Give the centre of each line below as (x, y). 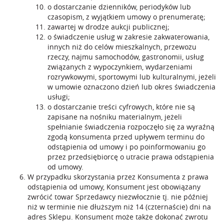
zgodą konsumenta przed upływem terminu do (126, 137)
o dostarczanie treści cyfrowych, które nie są (121, 107)
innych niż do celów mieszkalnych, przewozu (122, 47)
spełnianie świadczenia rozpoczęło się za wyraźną (131, 127)
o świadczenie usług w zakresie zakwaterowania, (128, 37)
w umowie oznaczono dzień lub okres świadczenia (131, 87)
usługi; (59, 97)
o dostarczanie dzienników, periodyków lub (119, 7)
